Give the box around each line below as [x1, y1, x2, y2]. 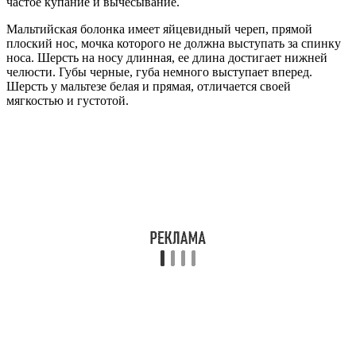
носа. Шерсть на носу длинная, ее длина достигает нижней [6, 50, 327, 64]
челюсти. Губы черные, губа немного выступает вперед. [6, 64, 312, 79]
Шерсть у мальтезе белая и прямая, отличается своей [6, 79, 291, 93]
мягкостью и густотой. [6, 93, 129, 107]
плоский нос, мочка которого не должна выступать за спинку [6, 36, 341, 50]
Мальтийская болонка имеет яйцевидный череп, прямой [6, 21, 312, 36]
